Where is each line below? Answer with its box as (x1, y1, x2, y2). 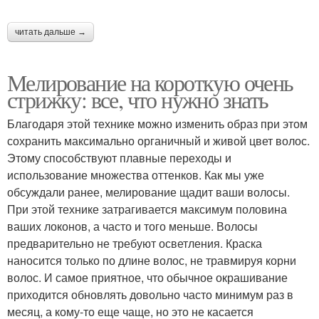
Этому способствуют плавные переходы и (7, 149, 231, 166)
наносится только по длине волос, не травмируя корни (7, 251, 296, 268)
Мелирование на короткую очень (7, 66, 293, 98)
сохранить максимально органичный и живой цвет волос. (7, 132, 310, 149)
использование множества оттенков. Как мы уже (7, 166, 264, 183)
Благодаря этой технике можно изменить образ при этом (7, 115, 308, 132)
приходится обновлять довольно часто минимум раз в (7, 286, 293, 303)
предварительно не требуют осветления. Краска (7, 234, 262, 251)
